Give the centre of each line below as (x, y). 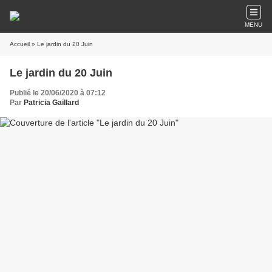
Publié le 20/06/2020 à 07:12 (58, 93)
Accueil (20, 44)
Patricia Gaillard (51, 103)
